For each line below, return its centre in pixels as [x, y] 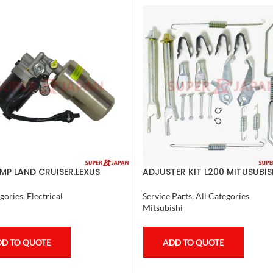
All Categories [222, 196]
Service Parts [167, 196]
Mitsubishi [163, 207]
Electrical [44, 196]
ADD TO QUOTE [193, 242]
